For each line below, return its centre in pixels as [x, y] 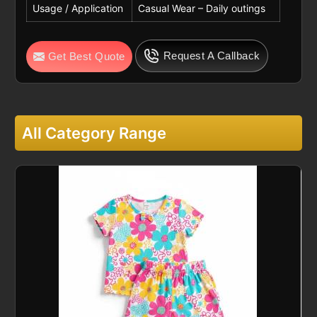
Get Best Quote [86, 57]
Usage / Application [77, 8]
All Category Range [94, 133]
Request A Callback [212, 56]
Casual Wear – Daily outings [201, 8]
